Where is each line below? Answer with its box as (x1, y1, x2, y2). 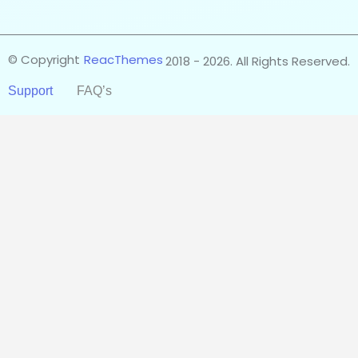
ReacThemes (84, 50, 163, 68)
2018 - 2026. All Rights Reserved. (165, 53, 350, 70)
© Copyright (8, 50, 80, 68)
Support (8, 84, 53, 98)
